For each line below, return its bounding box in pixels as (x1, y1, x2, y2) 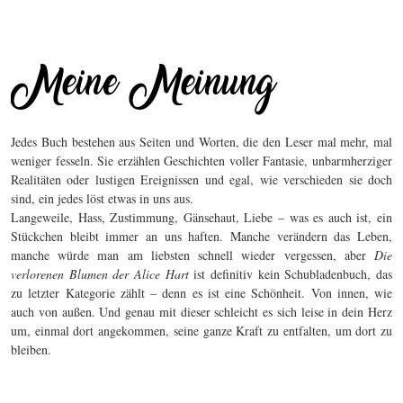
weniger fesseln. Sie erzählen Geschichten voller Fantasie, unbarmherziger (11, 152, 392, 170)
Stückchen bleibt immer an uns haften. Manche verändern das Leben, (11, 228, 392, 246)
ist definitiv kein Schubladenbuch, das (188, 265, 393, 283)
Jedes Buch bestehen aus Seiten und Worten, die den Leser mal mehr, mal (11, 133, 392, 151)
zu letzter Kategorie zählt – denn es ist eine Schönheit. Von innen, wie (11, 284, 392, 302)
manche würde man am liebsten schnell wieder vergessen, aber (11, 246, 374, 264)
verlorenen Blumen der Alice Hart (11, 265, 189, 283)
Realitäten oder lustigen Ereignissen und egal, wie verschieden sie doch (11, 171, 392, 189)
